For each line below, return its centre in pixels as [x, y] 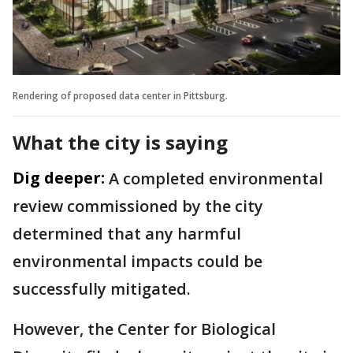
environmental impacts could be [137, 261]
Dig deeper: [59, 177]
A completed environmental [216, 178]
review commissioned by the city [138, 206]
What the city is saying [120, 142]
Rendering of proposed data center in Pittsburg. [121, 95]
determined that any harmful [127, 233]
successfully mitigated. [104, 288]
